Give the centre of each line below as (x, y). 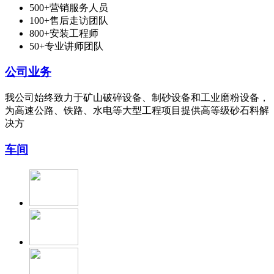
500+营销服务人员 (69, 7)
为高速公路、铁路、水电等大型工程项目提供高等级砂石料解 (137, 111)
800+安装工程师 (64, 33)
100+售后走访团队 (69, 20)
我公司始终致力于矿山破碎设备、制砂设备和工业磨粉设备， (137, 98)
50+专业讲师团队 (66, 46)
